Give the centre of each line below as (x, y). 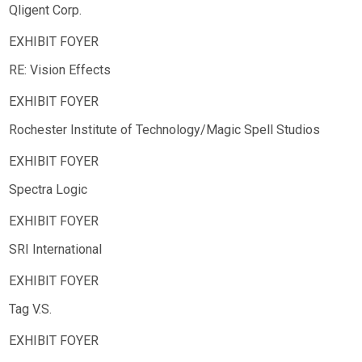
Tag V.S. (30, 309)
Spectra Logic (48, 189)
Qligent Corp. (45, 10)
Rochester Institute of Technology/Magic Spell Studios (164, 130)
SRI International (55, 249)
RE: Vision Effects (60, 70)
